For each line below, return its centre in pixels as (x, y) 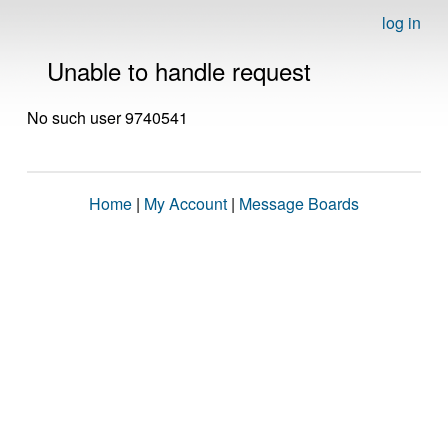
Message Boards (299, 203)
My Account (185, 203)
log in (401, 22)
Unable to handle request (179, 70)
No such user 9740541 (107, 117)
